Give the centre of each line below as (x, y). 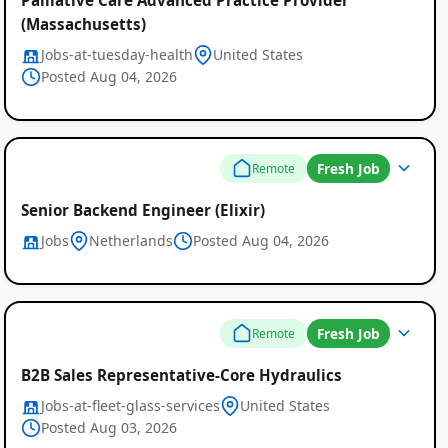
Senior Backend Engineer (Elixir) (142, 210)
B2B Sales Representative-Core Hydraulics (181, 374)
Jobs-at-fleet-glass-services (130, 405)
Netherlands (130, 241)
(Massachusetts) (83, 23)
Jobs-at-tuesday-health (116, 54)
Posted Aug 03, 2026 (108, 427)
